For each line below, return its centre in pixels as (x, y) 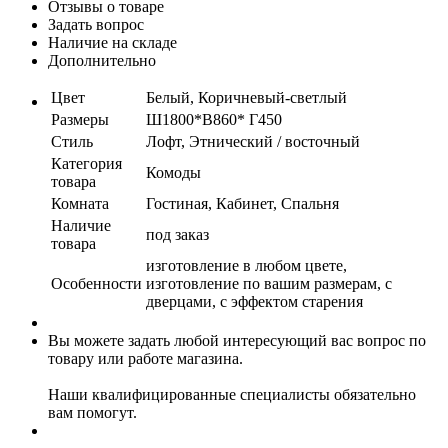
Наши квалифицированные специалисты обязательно (232, 394)
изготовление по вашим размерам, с (269, 283)
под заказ (177, 234)
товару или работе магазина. (145, 358)
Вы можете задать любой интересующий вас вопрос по (237, 340)
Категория (86, 163)
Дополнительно (102, 60)
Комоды (173, 172)
